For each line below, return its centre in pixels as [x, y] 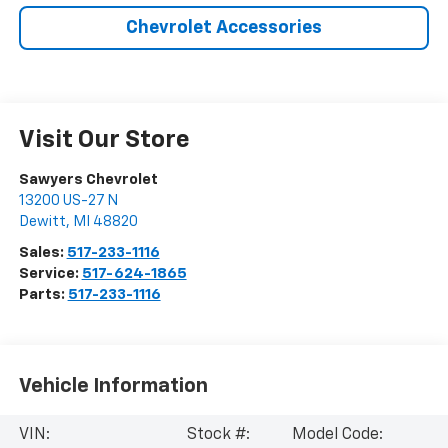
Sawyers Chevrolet [88, 180]
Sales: [42, 253]
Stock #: [219, 435]
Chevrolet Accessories [224, 28]
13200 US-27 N [68, 201]
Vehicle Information [113, 385]
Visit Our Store [104, 140]
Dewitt [42, 222]
